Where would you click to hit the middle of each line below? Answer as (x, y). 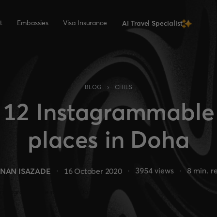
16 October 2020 (93, 171)
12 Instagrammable (108, 112)
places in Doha (108, 139)
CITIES (124, 87)
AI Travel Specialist (152, 23)
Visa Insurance (85, 23)
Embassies (33, 23)
